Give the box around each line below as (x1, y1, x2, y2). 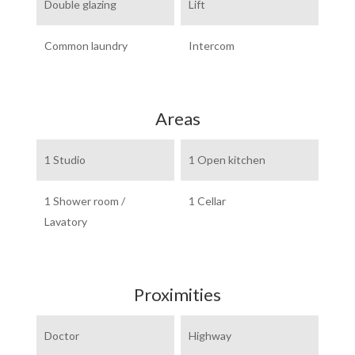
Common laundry (44, 39, 128, 52)
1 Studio (44, 153, 86, 166)
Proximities (134, 284, 221, 305)
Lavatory (44, 215, 88, 228)
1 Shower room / (44, 194, 126, 208)
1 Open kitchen (188, 153, 265, 166)
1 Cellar (188, 194, 226, 208)
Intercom (188, 39, 235, 52)
